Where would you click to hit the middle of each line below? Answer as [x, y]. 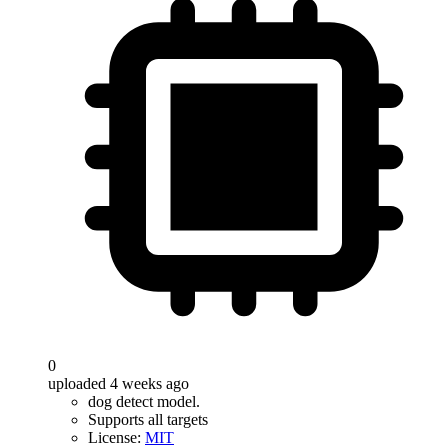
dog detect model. [144, 401]
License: [116, 437]
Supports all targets [148, 419]
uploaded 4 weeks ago [118, 383]
